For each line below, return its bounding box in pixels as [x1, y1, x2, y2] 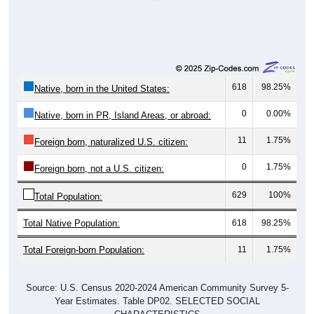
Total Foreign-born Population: [23, 245, 144, 256]
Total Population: [34, 191, 102, 203]
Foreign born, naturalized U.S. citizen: [34, 137, 188, 148]
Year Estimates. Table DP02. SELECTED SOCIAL [54, 296, 260, 307]
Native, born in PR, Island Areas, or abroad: [34, 110, 211, 121]
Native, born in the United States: [34, 83, 170, 95]
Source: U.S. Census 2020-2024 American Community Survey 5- [25, 282, 289, 294]
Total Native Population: [23, 218, 120, 229]
